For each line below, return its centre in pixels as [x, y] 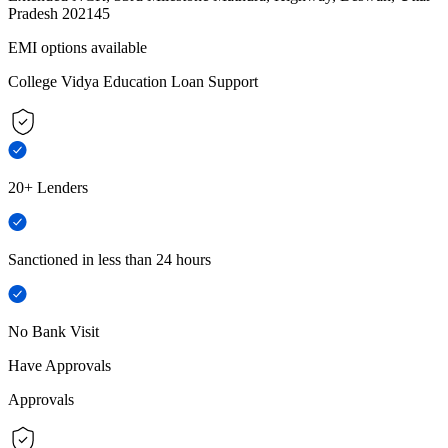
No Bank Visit [53, 331]
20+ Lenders [48, 187]
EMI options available [77, 47]
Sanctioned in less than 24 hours [109, 259]
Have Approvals [59, 365]
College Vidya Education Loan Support [133, 81]
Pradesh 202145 [59, 13]
